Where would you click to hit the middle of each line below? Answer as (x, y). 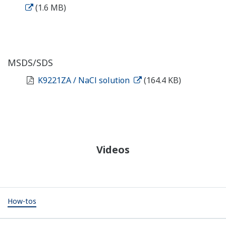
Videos (113, 149)
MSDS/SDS (30, 62)
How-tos (22, 201)
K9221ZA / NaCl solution (84, 80)
